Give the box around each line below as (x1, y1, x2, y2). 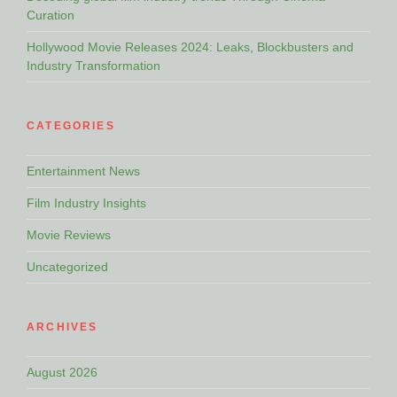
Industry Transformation (27, 58, 160, 73)
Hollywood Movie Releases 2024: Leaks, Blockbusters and (27, 39, 354, 54)
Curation (27, 7, 74, 22)
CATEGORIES (27, 119, 115, 132)
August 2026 (27, 364, 97, 379)
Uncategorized (27, 259, 108, 274)
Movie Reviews (27, 227, 111, 242)
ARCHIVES (27, 320, 98, 333)
